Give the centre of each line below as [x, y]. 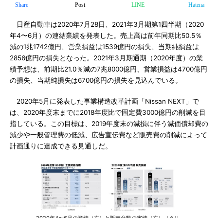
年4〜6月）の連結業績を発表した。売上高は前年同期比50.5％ [106, 36]
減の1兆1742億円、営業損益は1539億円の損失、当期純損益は [104, 47]
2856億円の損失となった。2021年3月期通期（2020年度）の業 [106, 58]
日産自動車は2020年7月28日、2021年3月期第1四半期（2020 [107, 24]
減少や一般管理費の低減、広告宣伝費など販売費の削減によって [109, 135]
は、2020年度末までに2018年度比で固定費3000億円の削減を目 [108, 112]
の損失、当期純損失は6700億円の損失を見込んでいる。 [96, 80]
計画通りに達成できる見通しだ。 [61, 146]
